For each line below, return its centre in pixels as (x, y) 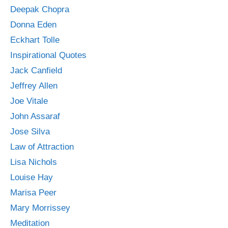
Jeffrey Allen (34, 85)
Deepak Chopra (40, 9)
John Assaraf (35, 116)
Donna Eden (33, 24)
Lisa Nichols (34, 162)
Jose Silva (30, 131)
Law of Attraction (42, 147)
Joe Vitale (29, 101)
